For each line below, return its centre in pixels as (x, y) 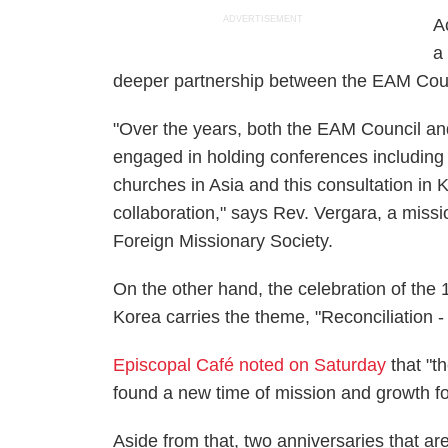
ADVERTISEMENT (263, 19)
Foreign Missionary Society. (223, 241)
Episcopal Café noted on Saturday (250, 365)
